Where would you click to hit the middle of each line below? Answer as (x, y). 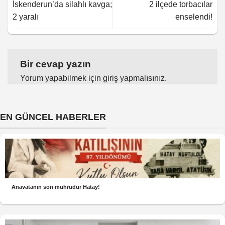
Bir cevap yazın (57, 64)
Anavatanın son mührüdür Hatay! (56, 187)
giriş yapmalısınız (134, 78)
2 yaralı (26, 17)
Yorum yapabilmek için (62, 78)
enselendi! (194, 17)
